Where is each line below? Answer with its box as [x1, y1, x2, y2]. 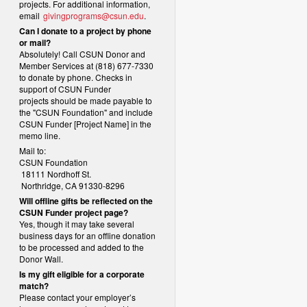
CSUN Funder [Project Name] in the [19, 118, 151, 130]
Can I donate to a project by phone [19, 25, 151, 37]
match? [19, 280, 49, 292]
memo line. [19, 130, 60, 141]
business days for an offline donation [19, 230, 156, 241]
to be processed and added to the [19, 241, 144, 253]
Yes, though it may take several [19, 218, 134, 230]
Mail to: [19, 145, 48, 156]
